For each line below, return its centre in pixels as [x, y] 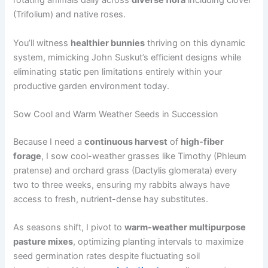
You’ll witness [42, 43]
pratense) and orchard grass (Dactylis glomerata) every [125, 170]
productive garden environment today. [92, 86]
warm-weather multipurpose [185, 228]
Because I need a [49, 141]
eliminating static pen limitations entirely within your [118, 71]
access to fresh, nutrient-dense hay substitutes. [111, 199]
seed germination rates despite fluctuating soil [107, 256]
